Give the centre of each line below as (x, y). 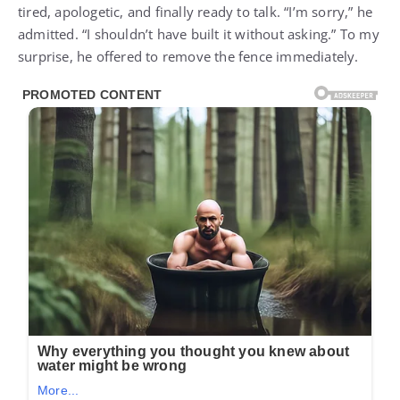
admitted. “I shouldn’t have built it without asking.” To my (199, 33)
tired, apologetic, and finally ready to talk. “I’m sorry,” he (196, 11)
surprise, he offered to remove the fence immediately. (188, 56)
